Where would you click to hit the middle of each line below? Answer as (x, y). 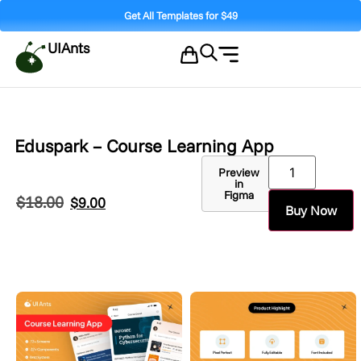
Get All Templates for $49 (180, 15)
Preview (239, 172)
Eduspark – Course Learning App (144, 146)
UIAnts (68, 48)
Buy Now (311, 210)
